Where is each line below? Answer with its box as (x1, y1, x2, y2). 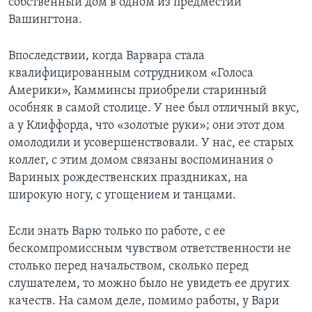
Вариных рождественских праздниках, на (8, 171, 248, 185)
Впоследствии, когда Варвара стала (8, 49, 205, 63)
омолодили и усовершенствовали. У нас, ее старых (8, 136, 294, 150)
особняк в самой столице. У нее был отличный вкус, (8, 102, 299, 116)
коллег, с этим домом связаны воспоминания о (8, 154, 273, 168)
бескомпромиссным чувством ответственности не (8, 242, 291, 256)
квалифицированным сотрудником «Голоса (8, 67, 253, 81)
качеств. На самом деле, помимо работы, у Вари (8, 295, 279, 309)
